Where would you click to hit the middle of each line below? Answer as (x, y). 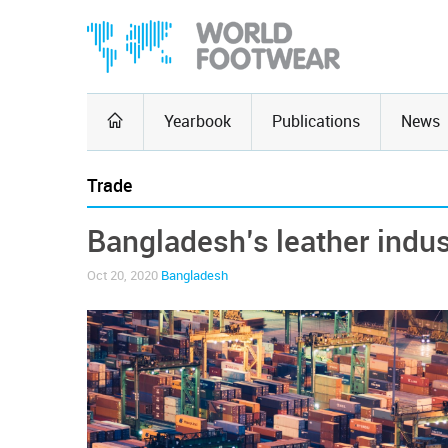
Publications (316, 121)
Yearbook (197, 121)
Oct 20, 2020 (124, 275)
